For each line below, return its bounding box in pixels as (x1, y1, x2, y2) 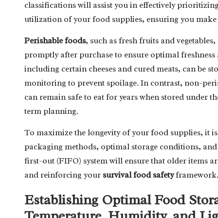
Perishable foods (24, 35, 86, 46)
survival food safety (103, 169, 174, 180)
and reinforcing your (24, 169, 103, 180)
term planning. (24, 106, 78, 116)
